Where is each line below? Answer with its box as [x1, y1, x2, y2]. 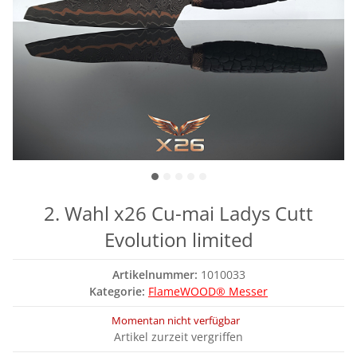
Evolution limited [104, 226, 253, 253]
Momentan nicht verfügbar [112, 313, 240, 328]
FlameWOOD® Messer [148, 284, 268, 299]
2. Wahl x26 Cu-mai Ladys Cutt [44, 200, 313, 226]
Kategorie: [89, 284, 148, 299]
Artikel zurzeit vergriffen [114, 329, 243, 344]
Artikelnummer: [112, 267, 201, 282]
